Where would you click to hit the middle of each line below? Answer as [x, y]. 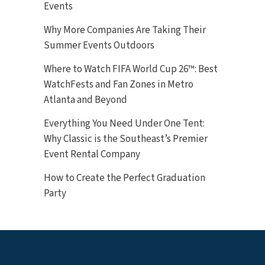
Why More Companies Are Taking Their [125, 30]
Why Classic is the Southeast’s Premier [126, 139]
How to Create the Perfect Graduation [125, 178]
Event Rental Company [92, 155]
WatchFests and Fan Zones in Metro [119, 85]
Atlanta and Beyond [85, 100]
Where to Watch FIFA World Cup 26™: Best [131, 70]
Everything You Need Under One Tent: [124, 124]
